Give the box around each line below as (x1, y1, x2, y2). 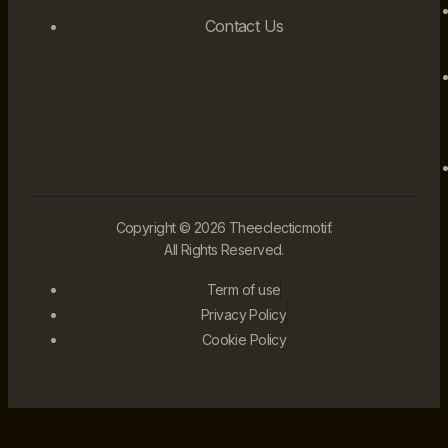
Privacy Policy (200, 305, 287, 323)
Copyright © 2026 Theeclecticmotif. (115, 218, 333, 236)
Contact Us (204, 15, 284, 36)
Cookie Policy (201, 330, 287, 348)
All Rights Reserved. (164, 240, 284, 258)
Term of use (206, 280, 281, 298)
